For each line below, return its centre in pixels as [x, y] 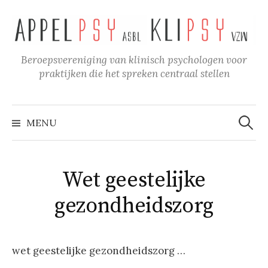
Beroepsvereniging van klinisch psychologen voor [134, 60]
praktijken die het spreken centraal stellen [134, 74]
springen [33, 39]
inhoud [29, 23]
